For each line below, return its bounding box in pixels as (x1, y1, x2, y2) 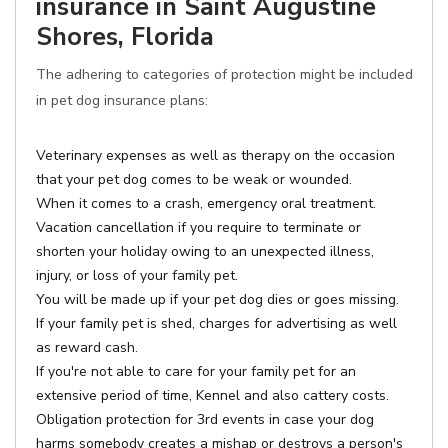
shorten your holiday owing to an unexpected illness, (36, 242, 374, 261)
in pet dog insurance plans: (36, 91, 208, 110)
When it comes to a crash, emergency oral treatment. (36, 194, 376, 213)
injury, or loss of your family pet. (36, 266, 238, 285)
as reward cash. (36, 338, 138, 357)
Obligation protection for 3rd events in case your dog (36, 410, 374, 429)
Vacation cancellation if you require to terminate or (36, 218, 361, 237)
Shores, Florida (36, 19, 214, 54)
